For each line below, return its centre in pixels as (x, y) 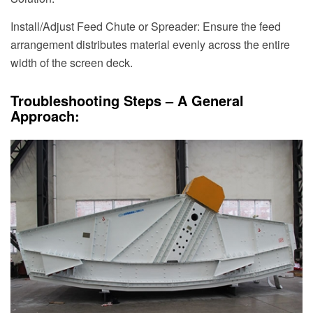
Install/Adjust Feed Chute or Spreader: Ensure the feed (146, 26)
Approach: (45, 115)
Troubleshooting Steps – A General (127, 100)
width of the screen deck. (72, 62)
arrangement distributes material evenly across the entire (150, 44)
